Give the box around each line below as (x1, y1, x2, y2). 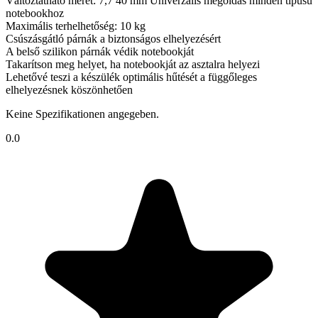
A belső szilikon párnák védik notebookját (6, 45, 194, 57)
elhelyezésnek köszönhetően (6, 83, 133, 96)
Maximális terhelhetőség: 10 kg (6, 19, 146, 32)
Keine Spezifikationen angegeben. (6, 107, 159, 120)
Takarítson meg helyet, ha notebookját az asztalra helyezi (6, 57, 260, 70)
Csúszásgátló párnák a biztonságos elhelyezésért (6, 32, 221, 45)
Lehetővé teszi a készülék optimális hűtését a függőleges (6, 70, 257, 83)
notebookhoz (6, 6, 64, 19)
